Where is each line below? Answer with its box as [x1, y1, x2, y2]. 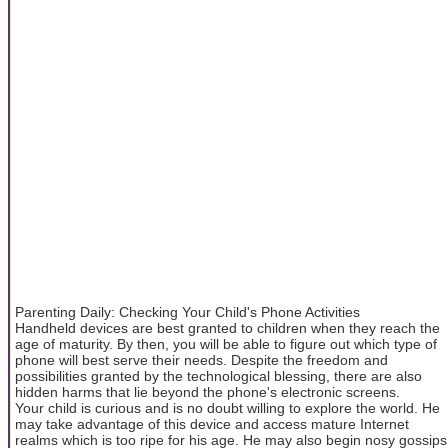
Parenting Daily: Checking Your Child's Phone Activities [15, 303, 360, 320]
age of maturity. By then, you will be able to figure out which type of [15, 335, 437, 352]
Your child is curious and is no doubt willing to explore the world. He [15, 399, 440, 416]
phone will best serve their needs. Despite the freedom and [15, 351, 388, 368]
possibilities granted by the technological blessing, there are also [15, 367, 422, 384]
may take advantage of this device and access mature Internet [15, 415, 409, 432]
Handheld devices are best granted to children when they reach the [15, 319, 440, 336]
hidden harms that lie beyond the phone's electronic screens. [15, 383, 400, 400]
